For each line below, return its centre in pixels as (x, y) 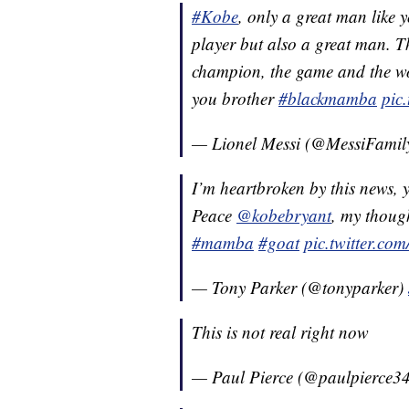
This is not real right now (280, 332)
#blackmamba (328, 99)
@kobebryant (284, 215)
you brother (235, 99)
